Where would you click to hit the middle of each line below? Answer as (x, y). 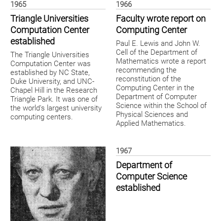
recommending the (146, 70)
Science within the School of (161, 106)
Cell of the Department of (156, 53)
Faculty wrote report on (161, 19)
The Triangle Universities (50, 55)
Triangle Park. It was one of (54, 99)
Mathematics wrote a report (161, 61)
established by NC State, (50, 73)
